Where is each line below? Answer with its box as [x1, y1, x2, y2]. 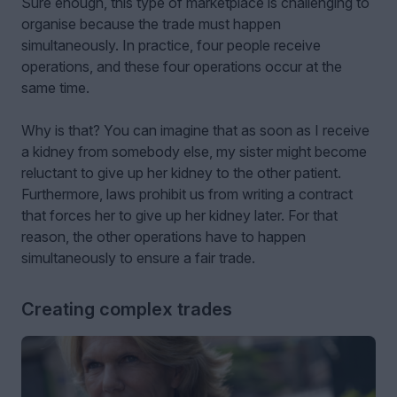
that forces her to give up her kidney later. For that [21, 206, 338, 225]
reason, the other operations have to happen [21, 228, 306, 246]
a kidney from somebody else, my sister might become [21, 143, 367, 161]
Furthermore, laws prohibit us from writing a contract [21, 185, 353, 204]
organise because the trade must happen [21, 15, 281, 34]
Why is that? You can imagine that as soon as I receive [21, 121, 370, 140]
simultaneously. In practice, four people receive [21, 36, 321, 55]
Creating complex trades [21, 299, 232, 321]
